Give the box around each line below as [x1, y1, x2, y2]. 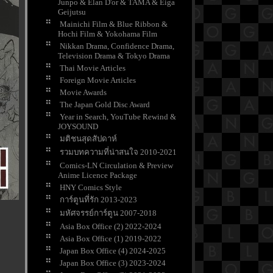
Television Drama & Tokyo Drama [58, 51, 170, 61]
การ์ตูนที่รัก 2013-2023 [60, 195, 137, 205]
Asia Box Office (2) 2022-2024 [60, 222, 161, 232]
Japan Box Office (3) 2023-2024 [60, 258, 166, 268]
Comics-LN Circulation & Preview [60, 161, 173, 171]
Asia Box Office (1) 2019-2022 [60, 234, 161, 244]
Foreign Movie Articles [60, 76, 136, 85]
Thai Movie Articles [60, 63, 126, 73]
